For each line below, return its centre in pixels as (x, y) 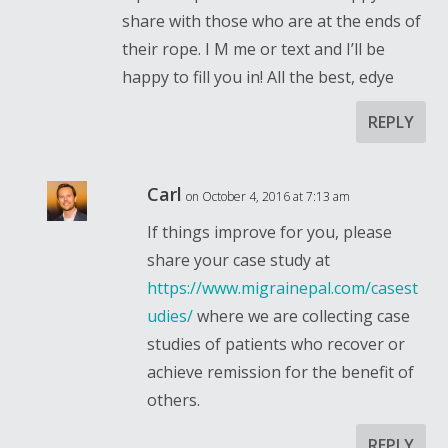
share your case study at (239, 259)
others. (174, 399)
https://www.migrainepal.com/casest (283, 287)
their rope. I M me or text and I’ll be (254, 48)
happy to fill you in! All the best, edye (258, 76)
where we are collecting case (302, 315)
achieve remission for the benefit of (281, 371)
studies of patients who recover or (276, 343)
